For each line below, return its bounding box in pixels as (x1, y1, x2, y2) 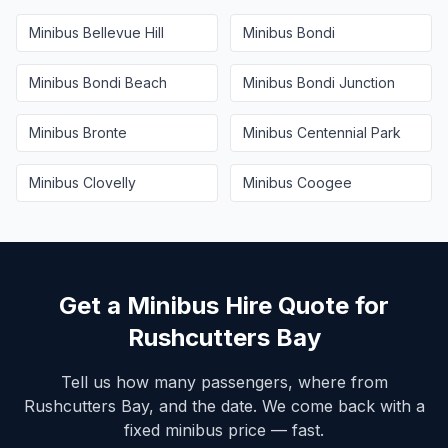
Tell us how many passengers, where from (60, 372, 388, 392)
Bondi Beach (83, 74, 167, 91)
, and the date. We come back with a (148, 396, 425, 416)
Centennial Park (297, 124, 401, 141)
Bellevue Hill (83, 24, 164, 41)
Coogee (297, 174, 352, 191)
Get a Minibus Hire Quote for (59, 291, 389, 320)
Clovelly (83, 174, 136, 191)
